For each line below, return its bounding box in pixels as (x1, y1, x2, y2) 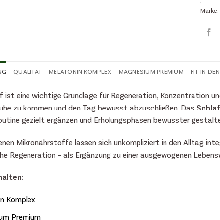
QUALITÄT (13, 67, 42, 75)
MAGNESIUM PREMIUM (118, 67, 184, 75)
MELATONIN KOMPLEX (49, 67, 112, 75)
